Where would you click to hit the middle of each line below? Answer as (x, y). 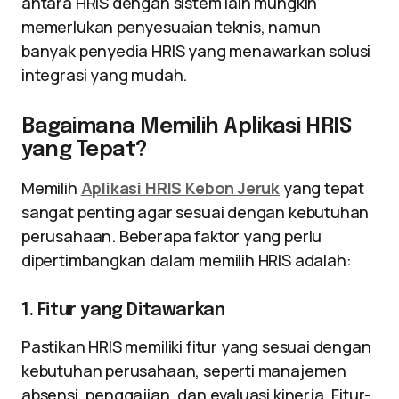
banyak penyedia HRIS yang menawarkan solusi (196, 51)
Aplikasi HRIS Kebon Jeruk (180, 188)
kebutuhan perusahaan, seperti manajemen (184, 370)
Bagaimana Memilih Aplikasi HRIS (187, 127)
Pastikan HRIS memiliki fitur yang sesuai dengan (196, 346)
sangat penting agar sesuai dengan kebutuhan (195, 212)
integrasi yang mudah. (105, 75)
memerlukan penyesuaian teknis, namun (171, 27)
